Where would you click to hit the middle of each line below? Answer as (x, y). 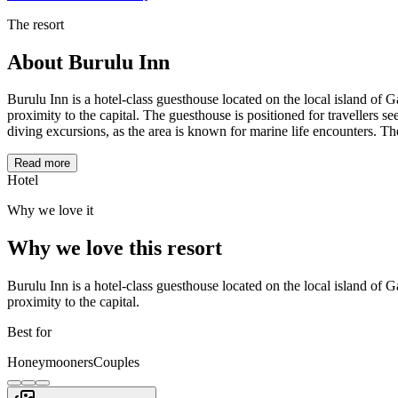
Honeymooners (50, 362)
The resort (36, 24)
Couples (116, 362)
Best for (29, 332)
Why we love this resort (115, 248)
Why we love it (50, 211)
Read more (42, 163)
